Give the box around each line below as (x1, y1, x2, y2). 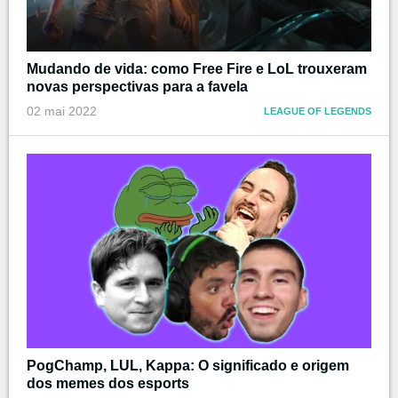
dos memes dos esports (27, 375, 189, 391)
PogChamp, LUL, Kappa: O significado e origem (27, 357, 349, 373)
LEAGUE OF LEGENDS (264, 106, 371, 117)
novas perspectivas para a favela (27, 79, 248, 95)
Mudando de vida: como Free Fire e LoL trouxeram (27, 61, 367, 77)
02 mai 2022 (27, 104, 97, 119)
